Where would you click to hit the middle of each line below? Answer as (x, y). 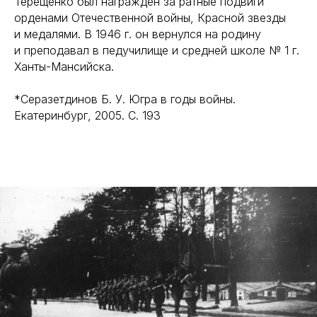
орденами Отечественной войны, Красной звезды (150, 18)
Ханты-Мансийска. (64, 67)
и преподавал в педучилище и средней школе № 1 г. (157, 50)
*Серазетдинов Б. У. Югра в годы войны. (125, 99)
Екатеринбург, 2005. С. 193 (87, 115)
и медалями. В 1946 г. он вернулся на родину (138, 34)
